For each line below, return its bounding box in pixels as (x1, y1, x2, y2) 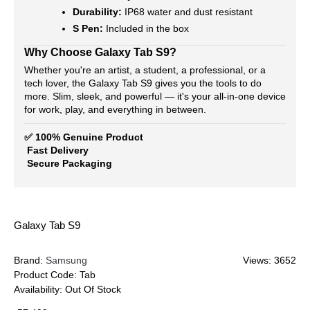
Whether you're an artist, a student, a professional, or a (24, 64, 266, 75)
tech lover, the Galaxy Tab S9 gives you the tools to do (24, 77, 262, 89)
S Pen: (73, 23, 103, 34)
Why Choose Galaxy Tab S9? (24, 46, 176, 58)
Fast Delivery (24, 145, 89, 156)
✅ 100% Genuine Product (24, 131, 143, 143)
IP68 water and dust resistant (122, 6, 253, 17)
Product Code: (14, 269, 80, 280)
